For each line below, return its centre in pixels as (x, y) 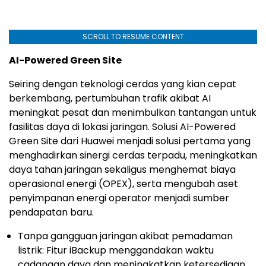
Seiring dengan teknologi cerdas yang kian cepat (123, 84)
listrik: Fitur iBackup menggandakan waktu (116, 250)
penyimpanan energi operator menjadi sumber (119, 198)
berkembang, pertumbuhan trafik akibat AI (110, 98)
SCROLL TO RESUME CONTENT (133, 36)
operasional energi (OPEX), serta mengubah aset (123, 183)
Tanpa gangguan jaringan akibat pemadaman (125, 236)
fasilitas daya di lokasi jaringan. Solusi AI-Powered (122, 126)
